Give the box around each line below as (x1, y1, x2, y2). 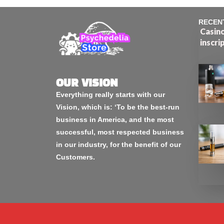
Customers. (56, 152, 95, 161)
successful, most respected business (56, 127, 184, 136)
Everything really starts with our (56, 90, 165, 98)
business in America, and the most (56, 115, 174, 123)
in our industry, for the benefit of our (56, 140, 181, 148)
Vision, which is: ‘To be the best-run (56, 102, 179, 111)
